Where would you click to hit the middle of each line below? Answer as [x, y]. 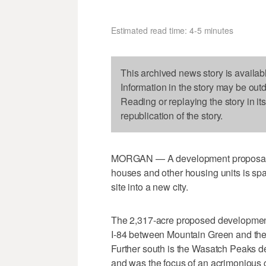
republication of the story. [172, 115]
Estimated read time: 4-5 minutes [172, 30]
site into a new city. [150, 186]
